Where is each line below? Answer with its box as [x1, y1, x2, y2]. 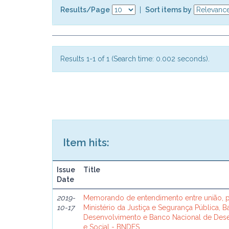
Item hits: [63, 136, 109, 149]
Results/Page [60, 5, 110, 14]
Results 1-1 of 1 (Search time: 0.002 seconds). [60, 55, 210, 63]
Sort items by [145, 5, 192, 14]
